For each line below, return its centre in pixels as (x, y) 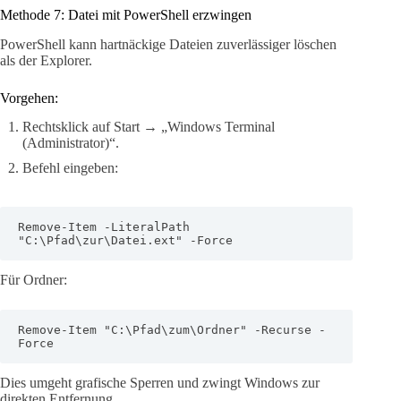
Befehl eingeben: (70, 168)
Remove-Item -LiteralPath (104, 227)
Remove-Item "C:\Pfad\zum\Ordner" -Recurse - (172, 330)
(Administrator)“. (71, 143)
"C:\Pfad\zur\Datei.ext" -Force (125, 241)
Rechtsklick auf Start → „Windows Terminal (149, 127)
